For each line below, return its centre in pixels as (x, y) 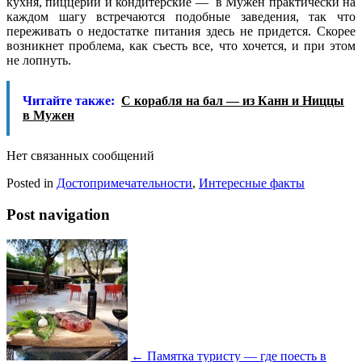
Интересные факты (252, 183)
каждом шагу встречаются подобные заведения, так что (181, 17)
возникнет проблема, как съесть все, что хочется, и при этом (181, 46)
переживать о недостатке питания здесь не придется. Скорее (181, 32)
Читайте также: (69, 101)
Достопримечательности (124, 183)
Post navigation (58, 215)
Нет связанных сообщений (80, 156)
